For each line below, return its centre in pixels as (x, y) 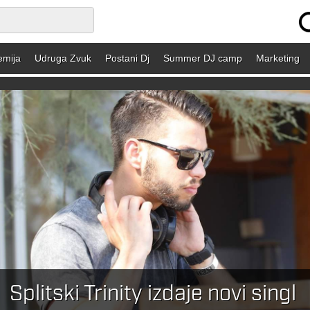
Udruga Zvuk (63, 58)
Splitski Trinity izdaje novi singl (153, 294)
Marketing (278, 58)
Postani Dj (127, 58)
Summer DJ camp (203, 58)
